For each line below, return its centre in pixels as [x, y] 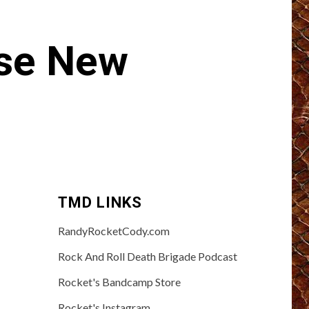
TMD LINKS [100, 202]
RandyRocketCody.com [113, 230]
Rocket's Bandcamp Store [119, 281]
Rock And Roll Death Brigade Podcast [147, 256]
